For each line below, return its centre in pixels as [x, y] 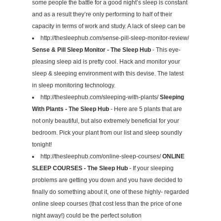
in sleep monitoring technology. [74, 86]
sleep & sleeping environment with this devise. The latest [108, 74]
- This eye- [166, 50]
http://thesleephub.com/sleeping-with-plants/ [100, 97]
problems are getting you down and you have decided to [107, 180]
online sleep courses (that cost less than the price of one [107, 204]
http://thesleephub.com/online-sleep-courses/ [101, 157]
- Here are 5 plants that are [146, 109]
